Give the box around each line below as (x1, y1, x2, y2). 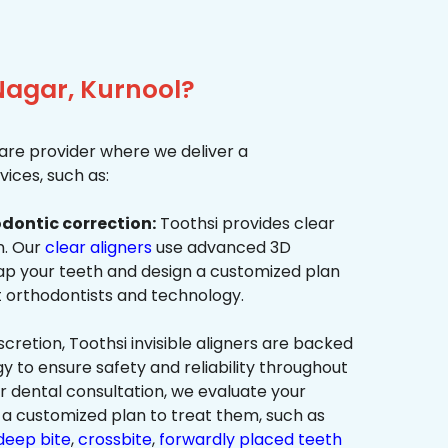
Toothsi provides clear (156, 212, 335, 236)
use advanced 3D (152, 236, 291, 260)
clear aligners (45, 236, 152, 260)
